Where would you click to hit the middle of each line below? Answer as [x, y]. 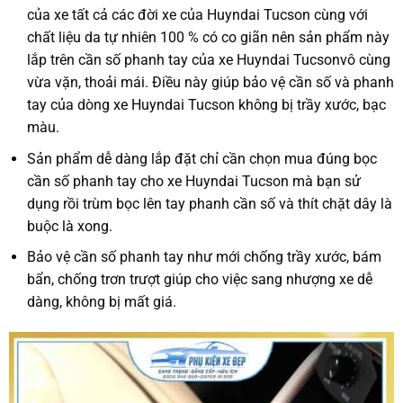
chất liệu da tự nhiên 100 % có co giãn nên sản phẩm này [209, 38]
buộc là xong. [70, 226]
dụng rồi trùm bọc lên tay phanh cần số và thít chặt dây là [210, 203]
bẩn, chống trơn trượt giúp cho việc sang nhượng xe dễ [200, 280]
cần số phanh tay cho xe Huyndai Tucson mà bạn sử [194, 181]
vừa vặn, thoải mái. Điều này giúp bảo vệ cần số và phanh [211, 83]
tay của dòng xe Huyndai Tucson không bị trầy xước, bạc [207, 105]
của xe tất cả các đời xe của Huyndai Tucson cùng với [198, 15]
